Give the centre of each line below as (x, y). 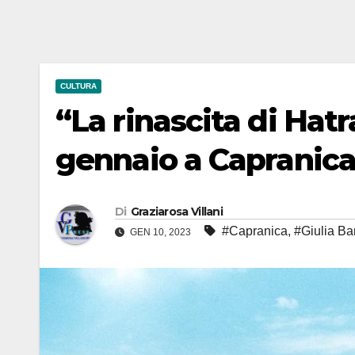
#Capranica (255, 231)
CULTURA (78, 86)
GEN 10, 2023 (160, 233)
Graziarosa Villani (177, 212)
